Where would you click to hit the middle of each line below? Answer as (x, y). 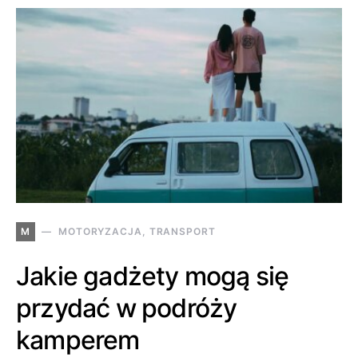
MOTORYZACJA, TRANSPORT (137, 231)
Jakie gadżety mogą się (153, 276)
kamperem (78, 340)
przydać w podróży (127, 308)
